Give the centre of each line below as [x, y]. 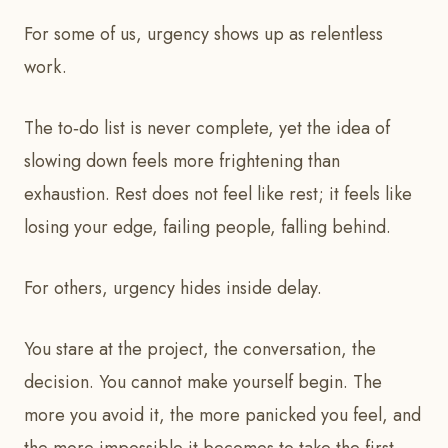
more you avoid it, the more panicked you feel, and [222, 415]
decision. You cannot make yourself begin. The [203, 382]
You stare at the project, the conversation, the [200, 349]
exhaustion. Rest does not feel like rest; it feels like [218, 194]
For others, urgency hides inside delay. [173, 288]
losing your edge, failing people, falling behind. [207, 227]
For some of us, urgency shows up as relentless [203, 34]
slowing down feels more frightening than [182, 161]
